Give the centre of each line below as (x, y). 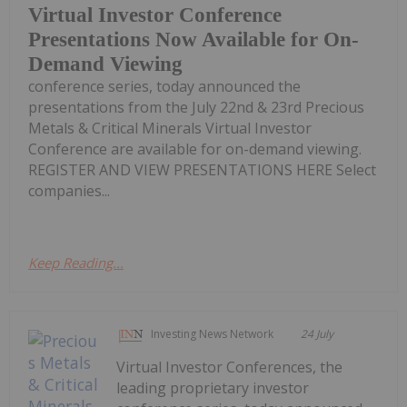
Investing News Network (213, 334)
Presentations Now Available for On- (194, 40)
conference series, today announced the (164, 87)
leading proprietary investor (213, 388)
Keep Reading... (76, 263)
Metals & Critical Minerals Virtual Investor (170, 129)
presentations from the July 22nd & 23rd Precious (196, 108)
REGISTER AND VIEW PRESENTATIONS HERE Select (202, 170)
